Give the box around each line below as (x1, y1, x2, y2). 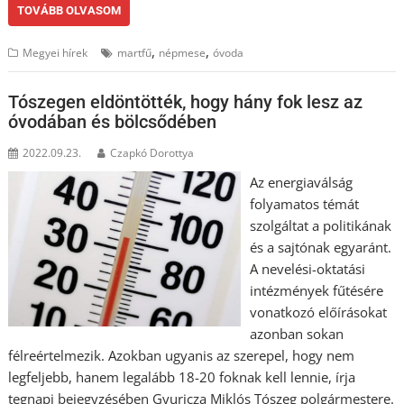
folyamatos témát (249, 195, 359, 213)
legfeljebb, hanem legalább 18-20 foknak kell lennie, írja (8, 368, 356, 386)
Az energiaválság (249, 173, 353, 191)
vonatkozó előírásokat (249, 303, 387, 321)
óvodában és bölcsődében (8, 111, 217, 133)
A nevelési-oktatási (249, 260, 365, 278)
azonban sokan (249, 325, 344, 343)
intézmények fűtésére (249, 281, 383, 299)
